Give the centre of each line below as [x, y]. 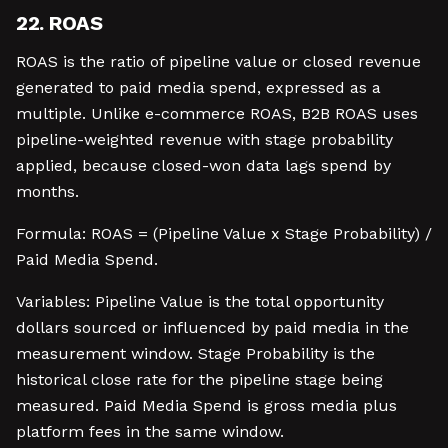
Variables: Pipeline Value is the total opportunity [200, 301]
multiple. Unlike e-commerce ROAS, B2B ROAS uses [217, 113]
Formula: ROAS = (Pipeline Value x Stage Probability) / [224, 233]
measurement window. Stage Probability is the [195, 353]
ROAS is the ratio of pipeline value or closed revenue [218, 61]
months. [47, 191]
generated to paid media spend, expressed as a [198, 87]
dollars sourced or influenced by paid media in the [212, 327]
